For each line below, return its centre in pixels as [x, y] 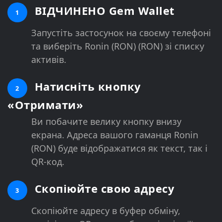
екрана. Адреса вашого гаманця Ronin [115, 135]
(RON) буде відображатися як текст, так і [119, 148]
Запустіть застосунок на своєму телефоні [121, 32]
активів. [49, 59]
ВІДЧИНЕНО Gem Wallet [103, 10]
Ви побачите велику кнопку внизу [106, 121]
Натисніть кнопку [86, 86]
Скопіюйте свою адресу [103, 188]
